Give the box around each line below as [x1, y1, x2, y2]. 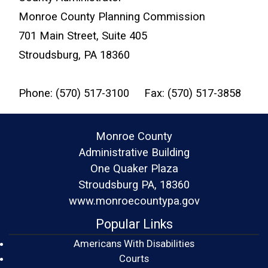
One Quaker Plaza [90, 162, 178, 175]
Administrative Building [78, 145, 190, 159]
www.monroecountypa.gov [68, 194, 200, 207]
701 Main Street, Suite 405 [19, 29, 147, 42]
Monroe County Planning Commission [19, 10, 208, 23]
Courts [119, 252, 149, 264]
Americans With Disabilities [74, 237, 194, 249]
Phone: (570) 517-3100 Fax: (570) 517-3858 [19, 86, 241, 99]
